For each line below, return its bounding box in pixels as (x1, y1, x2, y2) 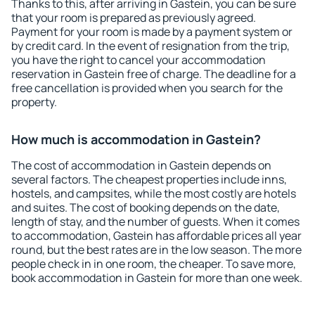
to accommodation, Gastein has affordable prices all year (11, 228, 302, 243)
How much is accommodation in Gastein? (11, 131, 261, 148)
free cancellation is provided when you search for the (11, 80, 283, 96)
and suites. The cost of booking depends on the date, (11, 200, 280, 215)
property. (11, 94, 57, 110)
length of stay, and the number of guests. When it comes (11, 214, 300, 229)
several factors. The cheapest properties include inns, (11, 172, 287, 187)
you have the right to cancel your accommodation (11, 52, 266, 67)
